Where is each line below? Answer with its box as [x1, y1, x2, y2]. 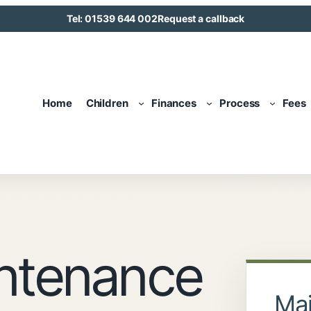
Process [219, 96, 260, 110]
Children [85, 96, 128, 110]
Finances [151, 96, 197, 110]
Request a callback [158, 12, 245, 24]
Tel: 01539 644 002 [66, 12, 158, 24]
